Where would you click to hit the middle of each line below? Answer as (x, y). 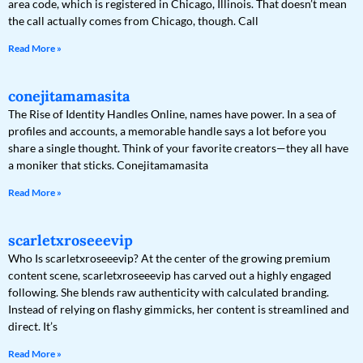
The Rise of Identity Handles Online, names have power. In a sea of (172, 114)
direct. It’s (33, 327)
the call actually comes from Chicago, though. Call (133, 21)
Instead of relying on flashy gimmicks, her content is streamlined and (179, 310)
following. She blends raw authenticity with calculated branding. (169, 293)
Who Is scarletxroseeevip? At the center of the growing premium (169, 258)
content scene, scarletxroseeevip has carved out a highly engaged (170, 275)
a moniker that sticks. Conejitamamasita (108, 165)
